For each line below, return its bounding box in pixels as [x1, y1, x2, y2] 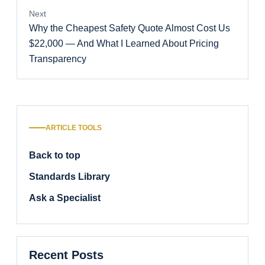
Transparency [29, 54, 86, 64]
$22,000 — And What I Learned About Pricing [29, 38, 219, 49]
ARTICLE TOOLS [46, 124, 102, 132]
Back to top [29, 150, 80, 161]
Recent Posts [29, 248, 104, 262]
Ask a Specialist [29, 193, 101, 203]
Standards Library [29, 172, 110, 182]
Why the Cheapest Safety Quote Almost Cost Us [29, 23, 230, 34]
